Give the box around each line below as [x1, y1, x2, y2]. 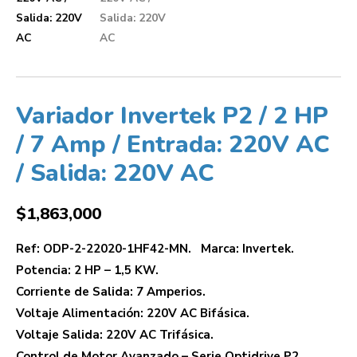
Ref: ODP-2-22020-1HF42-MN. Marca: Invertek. [16, 240, 294, 257]
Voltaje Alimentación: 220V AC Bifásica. [16, 304, 249, 321]
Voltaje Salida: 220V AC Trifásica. [16, 326, 214, 343]
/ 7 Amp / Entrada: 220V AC [16, 127, 330, 161]
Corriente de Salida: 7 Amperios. [16, 283, 206, 300]
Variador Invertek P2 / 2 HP [16, 99, 328, 132]
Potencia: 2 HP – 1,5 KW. [16, 261, 159, 278]
